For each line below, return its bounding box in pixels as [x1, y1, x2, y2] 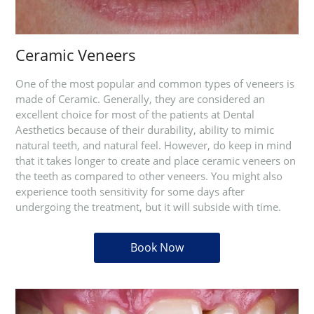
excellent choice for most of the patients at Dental [15, 107, 254, 121]
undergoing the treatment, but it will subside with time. [15, 199, 281, 214]
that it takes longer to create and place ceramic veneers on [15, 153, 296, 168]
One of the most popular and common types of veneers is [15, 76, 294, 90]
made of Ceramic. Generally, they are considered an [15, 91, 265, 106]
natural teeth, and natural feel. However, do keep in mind [15, 137, 292, 152]
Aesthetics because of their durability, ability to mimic [15, 122, 274, 137]
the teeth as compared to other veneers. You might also [15, 168, 282, 183]
